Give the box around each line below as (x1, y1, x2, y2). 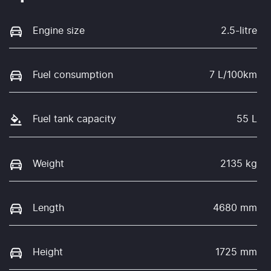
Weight (33, 158, 64, 169)
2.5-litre (221, 26, 257, 36)
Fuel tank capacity (33, 114, 116, 125)
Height (33, 247, 63, 257)
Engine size (33, 26, 85, 36)
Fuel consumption (33, 70, 113, 80)
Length (33, 203, 64, 213)
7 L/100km (209, 70, 257, 80)
